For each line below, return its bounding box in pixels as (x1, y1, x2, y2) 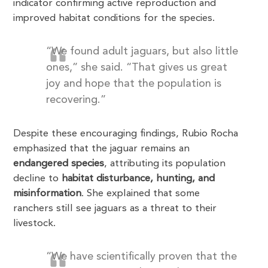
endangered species (13, 158, 105, 169)
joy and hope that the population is (46, 78, 222, 89)
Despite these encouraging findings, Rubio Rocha (13, 128, 239, 139)
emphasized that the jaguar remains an (13, 143, 190, 154)
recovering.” (46, 94, 106, 105)
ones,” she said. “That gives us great (46, 62, 228, 73)
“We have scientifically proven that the (46, 251, 237, 262)
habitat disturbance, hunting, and (62, 173, 215, 184)
